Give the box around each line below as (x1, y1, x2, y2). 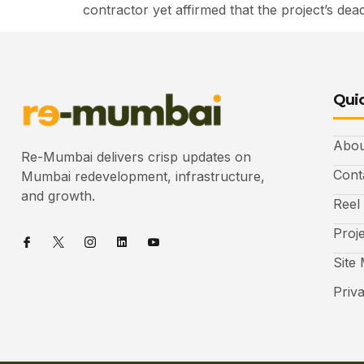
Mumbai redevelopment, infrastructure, (21, 167, 265, 184)
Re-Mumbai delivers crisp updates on (21, 148, 251, 165)
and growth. (21, 187, 95, 204)
